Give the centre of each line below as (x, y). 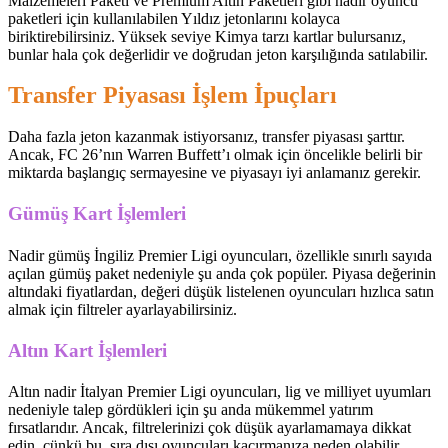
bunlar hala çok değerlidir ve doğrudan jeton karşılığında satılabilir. (218, 54)
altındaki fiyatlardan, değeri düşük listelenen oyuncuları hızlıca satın (221, 291)
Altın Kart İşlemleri (87, 350)
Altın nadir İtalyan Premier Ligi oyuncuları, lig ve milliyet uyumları (219, 392)
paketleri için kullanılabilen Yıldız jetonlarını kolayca (174, 18)
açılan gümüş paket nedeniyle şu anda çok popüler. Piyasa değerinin (222, 273)
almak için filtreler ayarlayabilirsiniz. (122, 309)
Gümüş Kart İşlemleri (97, 214)
